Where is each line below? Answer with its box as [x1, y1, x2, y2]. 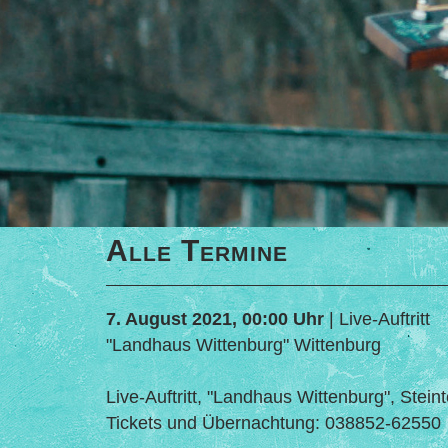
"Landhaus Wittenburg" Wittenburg [106, 334, 382, 355]
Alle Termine [106, 234, 289, 267]
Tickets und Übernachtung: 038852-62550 [106, 412, 442, 433]
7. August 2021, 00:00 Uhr [106, 308, 325, 329]
